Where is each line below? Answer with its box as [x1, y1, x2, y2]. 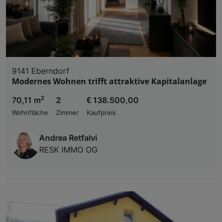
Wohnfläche [12, 109, 48, 116]
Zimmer [56, 109, 79, 116]
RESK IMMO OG [39, 144, 98, 155]
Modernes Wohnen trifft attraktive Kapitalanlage [12, 75, 207, 87]
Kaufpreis [87, 109, 116, 116]
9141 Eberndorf [12, 65, 69, 76]
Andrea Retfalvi [39, 132, 97, 143]
